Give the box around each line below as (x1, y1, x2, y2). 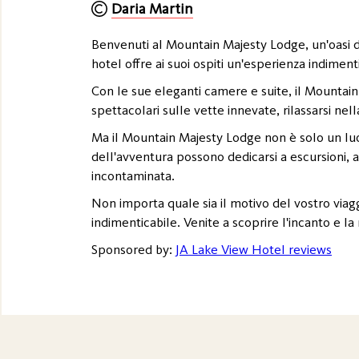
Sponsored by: (91, 241, 175, 258)
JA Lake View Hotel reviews (175, 241, 332, 258)
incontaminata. (91, 167, 175, 184)
